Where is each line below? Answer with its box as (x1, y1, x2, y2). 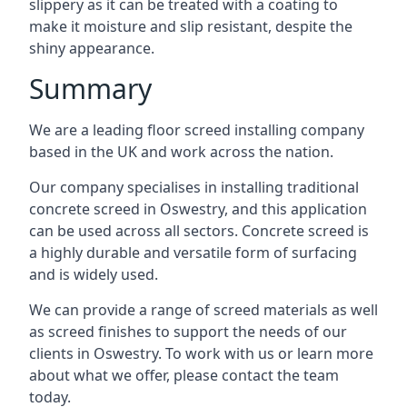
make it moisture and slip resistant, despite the (29, 16, 352, 36)
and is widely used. (29, 264, 158, 284)
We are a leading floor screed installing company (29, 120, 364, 140)
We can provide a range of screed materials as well (29, 300, 378, 320)
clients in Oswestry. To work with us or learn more (29, 343, 373, 363)
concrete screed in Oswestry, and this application (29, 199, 367, 219)
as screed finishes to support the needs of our (29, 322, 347, 342)
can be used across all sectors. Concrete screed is (29, 221, 369, 241)
